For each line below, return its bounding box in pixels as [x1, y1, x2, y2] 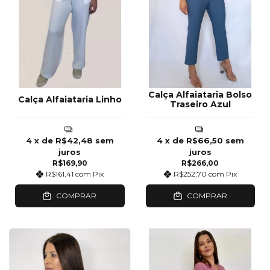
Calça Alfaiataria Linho [17, 94, 122, 105]
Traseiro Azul [169, 99, 231, 110]
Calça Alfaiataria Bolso [148, 89, 253, 101]
